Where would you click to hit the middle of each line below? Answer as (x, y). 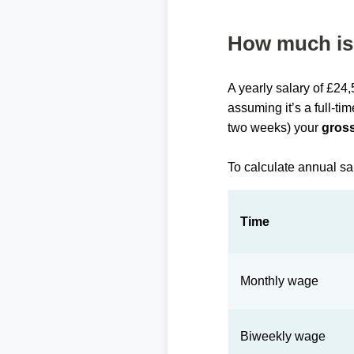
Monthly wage (280, 281)
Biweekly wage (283, 336)
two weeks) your (275, 128)
